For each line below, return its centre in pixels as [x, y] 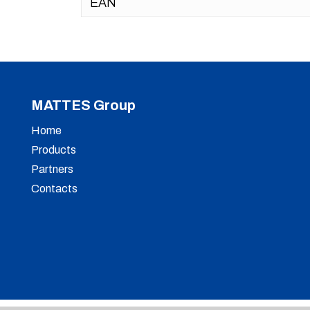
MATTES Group [83, 105]
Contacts [54, 189]
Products [54, 150]
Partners [52, 169]
